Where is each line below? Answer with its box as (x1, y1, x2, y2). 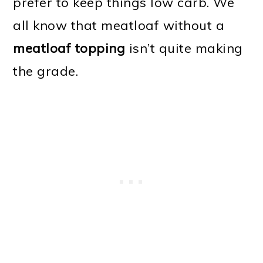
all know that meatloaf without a (13, 17, 225, 34)
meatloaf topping (13, 40, 126, 57)
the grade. (13, 63, 79, 80)
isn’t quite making (125, 40, 243, 57)
